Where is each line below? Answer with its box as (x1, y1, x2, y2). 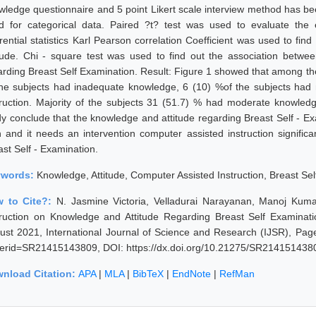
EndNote (172, 267, 211, 279)
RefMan (219, 267, 255, 279)
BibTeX (133, 267, 164, 279)
